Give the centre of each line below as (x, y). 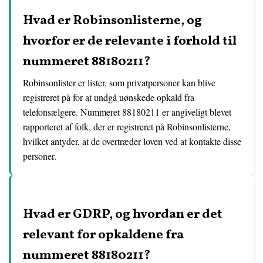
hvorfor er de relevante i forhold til (130, 41)
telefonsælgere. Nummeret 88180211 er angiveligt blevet (127, 112)
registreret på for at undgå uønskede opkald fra (109, 97)
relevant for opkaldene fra (103, 235)
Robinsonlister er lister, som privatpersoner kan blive (119, 82)
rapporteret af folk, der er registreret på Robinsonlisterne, (127, 127)
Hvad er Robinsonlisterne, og (112, 21)
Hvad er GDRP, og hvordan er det (123, 215)
